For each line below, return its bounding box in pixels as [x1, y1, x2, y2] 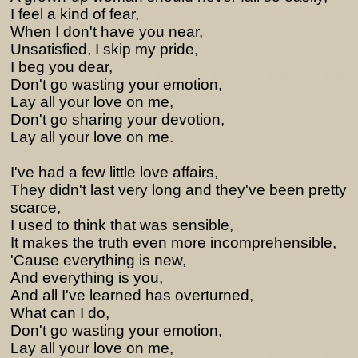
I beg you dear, [10, 58, 113, 75]
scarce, [10, 199, 61, 216]
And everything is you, [10, 269, 163, 286]
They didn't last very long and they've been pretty [10, 181, 347, 198]
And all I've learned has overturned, [10, 287, 253, 304]
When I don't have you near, [10, 23, 203, 40]
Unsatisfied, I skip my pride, [10, 41, 198, 58]
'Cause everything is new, [10, 252, 186, 268]
